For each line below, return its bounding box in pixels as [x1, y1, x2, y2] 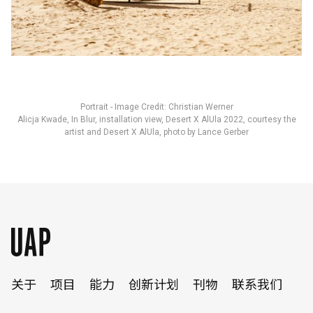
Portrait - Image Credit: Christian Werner [80, 102, 233, 112]
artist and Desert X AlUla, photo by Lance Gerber [64, 127, 249, 137]
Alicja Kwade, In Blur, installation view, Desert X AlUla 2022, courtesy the [17, 115, 296, 124]
